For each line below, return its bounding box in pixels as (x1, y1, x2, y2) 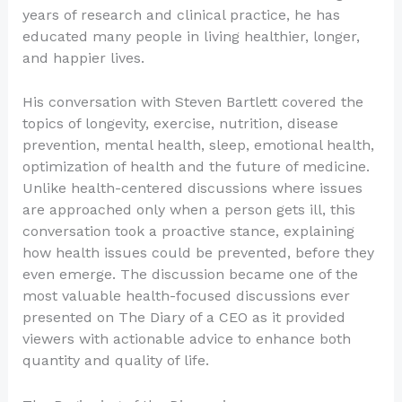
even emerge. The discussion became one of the (22, 266, 358, 284)
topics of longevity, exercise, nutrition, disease (22, 115, 338, 133)
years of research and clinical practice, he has (22, 5, 340, 23)
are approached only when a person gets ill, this (22, 201, 355, 219)
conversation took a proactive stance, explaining (22, 223, 354, 240)
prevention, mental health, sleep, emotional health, (22, 136, 374, 154)
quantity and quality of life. (22, 352, 209, 370)
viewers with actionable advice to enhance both (22, 330, 351, 348)
